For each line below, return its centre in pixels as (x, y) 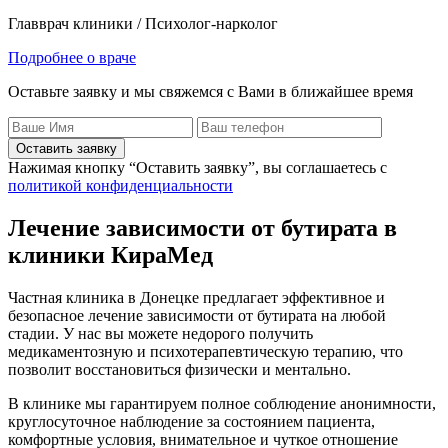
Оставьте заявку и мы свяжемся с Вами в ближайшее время (210, 91)
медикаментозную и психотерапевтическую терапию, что (205, 351)
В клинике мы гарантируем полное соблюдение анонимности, (222, 403)
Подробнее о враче (72, 57)
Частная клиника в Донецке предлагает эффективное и (196, 297)
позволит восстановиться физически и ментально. (179, 369)
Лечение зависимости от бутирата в (202, 227)
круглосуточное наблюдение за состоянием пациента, (191, 421)
